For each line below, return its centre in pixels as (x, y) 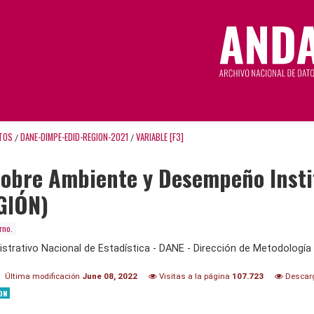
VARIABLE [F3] (160, 137)
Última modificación (43, 276)
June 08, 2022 (110, 276)
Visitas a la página (194, 276)
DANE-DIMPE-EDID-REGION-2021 (74, 137)
